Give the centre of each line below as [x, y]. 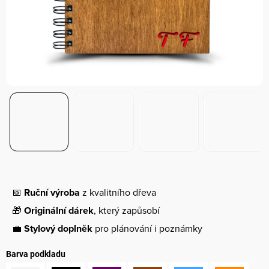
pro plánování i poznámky [147, 228]
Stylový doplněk [58, 228]
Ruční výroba [52, 192]
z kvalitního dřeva [118, 192]
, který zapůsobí [127, 210]
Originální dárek [59, 210]
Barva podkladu [36, 254]
